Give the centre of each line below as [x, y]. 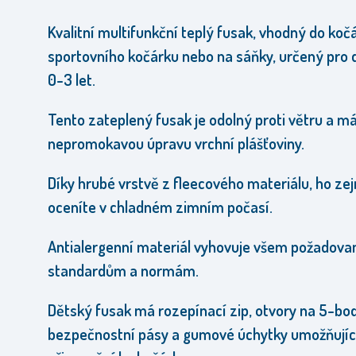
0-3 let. [72, 79]
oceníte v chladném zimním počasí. [160, 207]
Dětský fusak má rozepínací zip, [150, 310]
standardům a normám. [123, 270]
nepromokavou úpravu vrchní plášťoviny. [178, 143]
